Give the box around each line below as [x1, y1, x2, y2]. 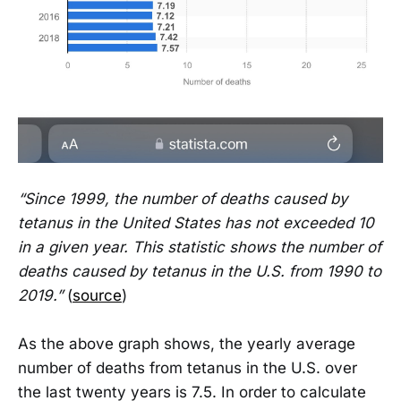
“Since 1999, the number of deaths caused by [18, 189, 348, 208]
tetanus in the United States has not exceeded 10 [18, 213, 374, 232]
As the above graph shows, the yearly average [18, 334, 355, 353]
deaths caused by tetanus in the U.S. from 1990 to [18, 261, 381, 280]
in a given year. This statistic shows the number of [18, 237, 381, 256]
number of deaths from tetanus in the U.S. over [18, 358, 357, 377]
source [73, 286, 122, 304]
